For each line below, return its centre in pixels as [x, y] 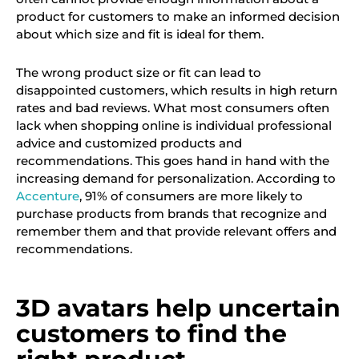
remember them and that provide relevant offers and [176, 232]
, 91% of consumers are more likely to [191, 196]
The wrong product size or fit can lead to [139, 73]
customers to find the [151, 333]
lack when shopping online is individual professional [174, 126]
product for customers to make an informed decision [178, 17]
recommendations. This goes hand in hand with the [173, 161]
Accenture [48, 196]
